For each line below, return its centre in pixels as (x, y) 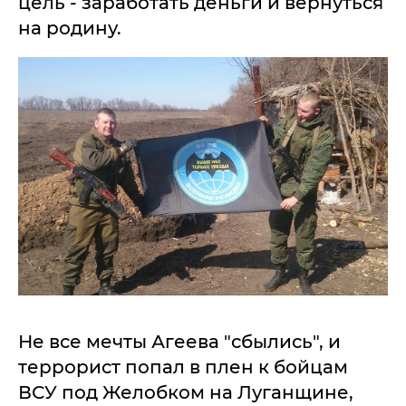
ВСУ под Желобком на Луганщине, (186, 392)
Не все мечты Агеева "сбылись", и (179, 341)
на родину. (70, 28)
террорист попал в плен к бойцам (183, 367)
